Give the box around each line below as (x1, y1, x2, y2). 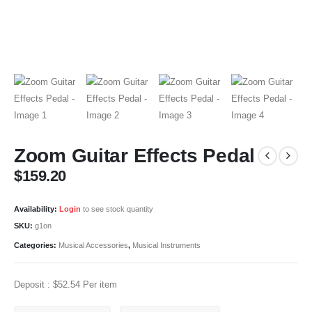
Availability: (14, 204, 57, 213)
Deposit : (14, 279, 53, 290)
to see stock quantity (81, 204, 153, 213)
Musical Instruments (132, 240, 201, 249)
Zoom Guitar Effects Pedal (14, 145, 256, 167)
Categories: (14, 240, 58, 249)
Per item (80, 279, 117, 290)
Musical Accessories (58, 240, 128, 249)
